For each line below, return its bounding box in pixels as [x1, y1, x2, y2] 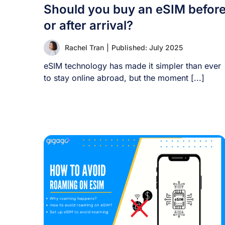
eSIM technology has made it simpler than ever [44, 61, 221, 71]
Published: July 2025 [111, 43, 183, 52]
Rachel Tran [65, 43, 104, 52]
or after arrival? [44, 18, 133, 33]
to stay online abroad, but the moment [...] [44, 73, 204, 83]
